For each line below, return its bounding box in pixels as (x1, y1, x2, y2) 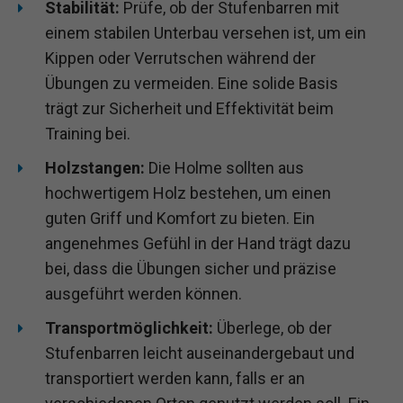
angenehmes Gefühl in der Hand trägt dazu (45, 233, 351, 253)
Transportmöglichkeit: (45, 318, 213, 337)
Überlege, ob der (213, 318, 332, 337)
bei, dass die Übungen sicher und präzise (45, 258, 336, 278)
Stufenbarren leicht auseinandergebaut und (45, 343, 354, 363)
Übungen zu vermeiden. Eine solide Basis (45, 73, 338, 93)
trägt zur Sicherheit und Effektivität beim (45, 98, 334, 118)
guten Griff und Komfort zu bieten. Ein (45, 208, 315, 228)
